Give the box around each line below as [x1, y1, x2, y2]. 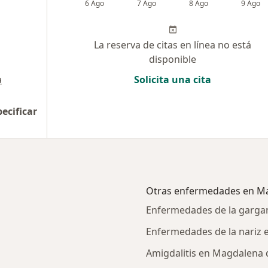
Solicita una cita [134, 73, 211, 86]
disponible [149, 53, 196, 66]
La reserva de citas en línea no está [94, 38, 251, 51]
